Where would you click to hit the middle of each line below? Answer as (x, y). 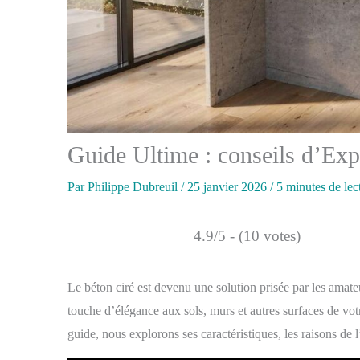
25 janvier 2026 (229, 187)
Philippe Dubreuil (134, 187)
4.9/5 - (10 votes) (247, 236)
